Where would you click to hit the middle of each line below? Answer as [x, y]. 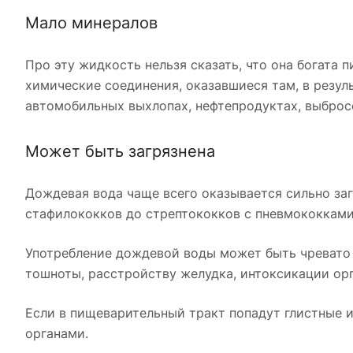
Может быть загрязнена [120, 152]
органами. [57, 334]
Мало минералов [91, 23]
